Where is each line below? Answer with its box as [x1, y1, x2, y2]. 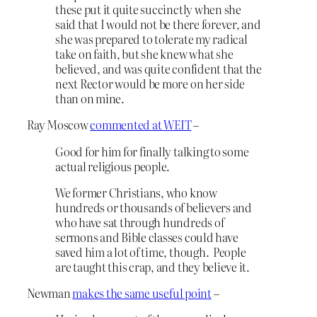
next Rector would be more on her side [55, 75, 246, 93]
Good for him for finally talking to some [55, 142, 249, 160]
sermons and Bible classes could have [55, 228, 238, 246]
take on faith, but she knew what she [55, 45, 234, 63]
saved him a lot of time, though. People [55, 243, 246, 260]
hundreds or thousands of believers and [55, 198, 252, 216]
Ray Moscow [27, 116, 91, 134]
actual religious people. [55, 157, 171, 175]
